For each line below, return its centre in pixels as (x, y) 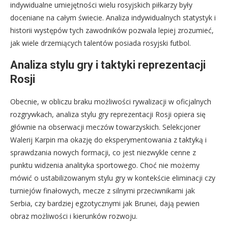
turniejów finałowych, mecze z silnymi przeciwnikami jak (103, 190)
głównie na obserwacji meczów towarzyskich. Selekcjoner (105, 127)
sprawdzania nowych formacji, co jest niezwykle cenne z (103, 152)
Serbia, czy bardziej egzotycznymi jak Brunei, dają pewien (105, 203)
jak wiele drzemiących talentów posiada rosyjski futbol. (101, 43)
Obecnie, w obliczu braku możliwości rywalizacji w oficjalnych (111, 101)
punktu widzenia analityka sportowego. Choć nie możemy (105, 165)
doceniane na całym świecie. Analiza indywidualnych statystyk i (113, 17)
